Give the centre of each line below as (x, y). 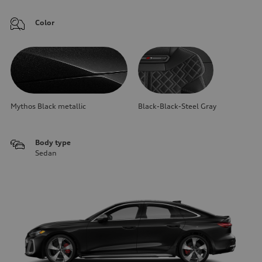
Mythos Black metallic (48, 106)
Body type (53, 142)
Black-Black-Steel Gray (177, 106)
